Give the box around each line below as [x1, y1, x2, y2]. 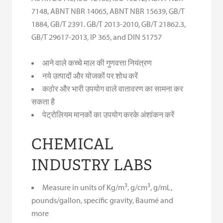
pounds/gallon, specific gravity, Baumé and [31, 195, 174, 205]
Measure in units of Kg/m [42, 182, 125, 192]
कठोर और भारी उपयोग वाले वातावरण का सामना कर [42, 83, 184, 94]
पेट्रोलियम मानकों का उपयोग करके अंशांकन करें [42, 109, 175, 119]
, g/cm [127, 182, 148, 192]
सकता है [31, 96, 55, 107]
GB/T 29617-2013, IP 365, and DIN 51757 [31, 31, 162, 42]
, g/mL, [150, 182, 173, 192]
